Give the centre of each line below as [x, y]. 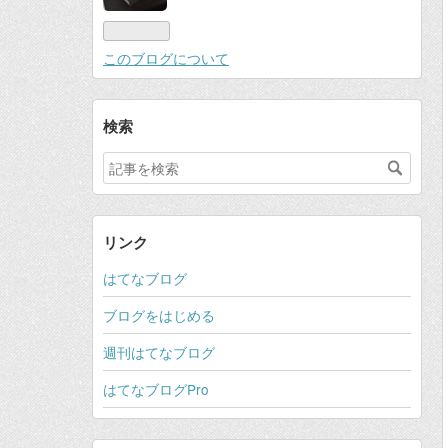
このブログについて [166, 57]
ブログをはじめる [159, 314]
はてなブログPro [156, 388]
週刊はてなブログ [159, 351]
